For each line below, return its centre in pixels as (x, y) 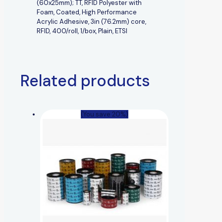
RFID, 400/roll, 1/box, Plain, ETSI (82, 31)
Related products (85, 81)
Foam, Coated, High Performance (87, 12)
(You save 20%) (104, 114)
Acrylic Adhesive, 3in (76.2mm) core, (91, 21)
